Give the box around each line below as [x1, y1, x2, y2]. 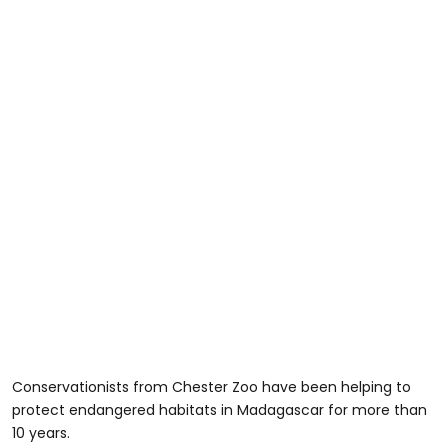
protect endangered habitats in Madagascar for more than [12, 399, 427, 420]
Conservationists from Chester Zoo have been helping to [12, 376, 411, 397]
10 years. [12, 422, 70, 443]
